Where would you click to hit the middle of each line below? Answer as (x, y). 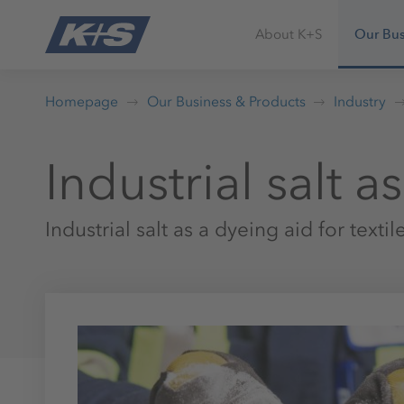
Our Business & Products (226, 101)
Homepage (82, 101)
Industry (360, 101)
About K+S (288, 35)
